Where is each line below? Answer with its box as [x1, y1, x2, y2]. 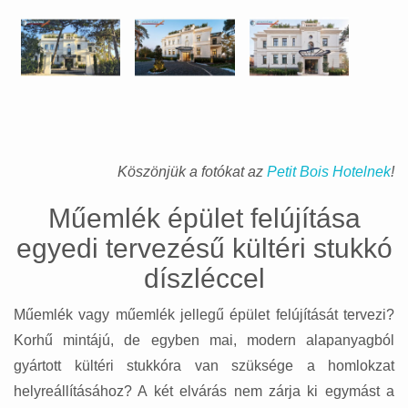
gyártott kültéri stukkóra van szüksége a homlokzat [14, 358, 394, 374]
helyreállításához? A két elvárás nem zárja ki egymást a [14, 383, 394, 400]
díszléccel [143, 263, 265, 294]
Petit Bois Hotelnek [267, 164, 391, 180]
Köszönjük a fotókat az [117, 164, 267, 180]
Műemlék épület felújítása [47, 203, 361, 234]
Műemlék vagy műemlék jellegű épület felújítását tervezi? [14, 307, 394, 323]
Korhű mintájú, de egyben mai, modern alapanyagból [14, 332, 394, 349]
